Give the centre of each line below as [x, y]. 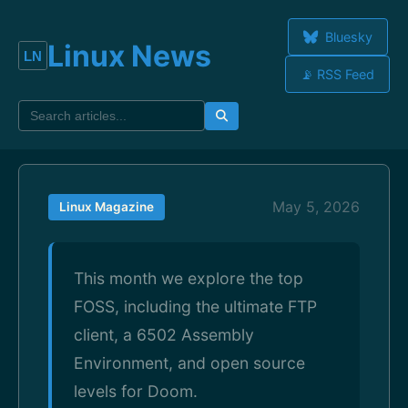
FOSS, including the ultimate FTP [195, 306]
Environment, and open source [189, 363]
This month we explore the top [189, 278]
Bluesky [347, 37]
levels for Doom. [136, 391]
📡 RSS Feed [337, 74]
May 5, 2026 [316, 207]
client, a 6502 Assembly [164, 335]
